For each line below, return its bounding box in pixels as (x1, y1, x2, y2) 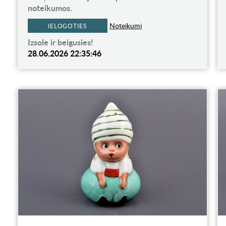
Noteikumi (109, 21, 142, 31)
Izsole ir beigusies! (27, 36, 93, 48)
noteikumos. (27, 2, 72, 14)
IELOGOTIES (47, 22, 87, 30)
